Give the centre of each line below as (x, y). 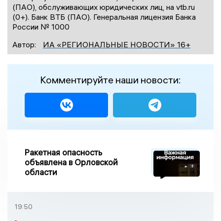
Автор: (25, 45)
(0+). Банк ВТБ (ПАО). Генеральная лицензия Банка (104, 17)
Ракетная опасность (63, 152)
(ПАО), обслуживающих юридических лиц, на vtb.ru (104, 7)
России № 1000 (41, 27)
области (41, 172)
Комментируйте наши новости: (110, 80)
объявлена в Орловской (71, 162)
